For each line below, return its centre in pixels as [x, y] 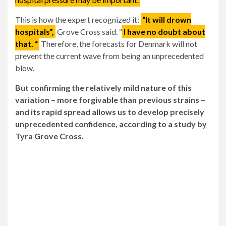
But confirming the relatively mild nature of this [103, 88]
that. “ [26, 44]
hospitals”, [35, 32]
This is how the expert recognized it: [78, 20]
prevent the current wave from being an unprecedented [109, 56]
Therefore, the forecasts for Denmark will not [119, 44]
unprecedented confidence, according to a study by [111, 124]
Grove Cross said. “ [89, 32]
